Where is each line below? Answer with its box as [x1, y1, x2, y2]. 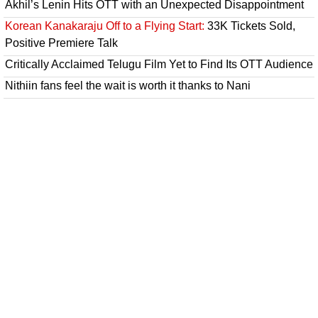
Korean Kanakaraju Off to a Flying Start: [5, 20, 204, 33]
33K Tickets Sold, [204, 20, 295, 33]
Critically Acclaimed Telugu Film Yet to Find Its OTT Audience [5, 58, 313, 71]
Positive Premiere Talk [5, 37, 118, 50]
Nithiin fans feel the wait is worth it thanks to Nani [5, 79, 251, 92]
